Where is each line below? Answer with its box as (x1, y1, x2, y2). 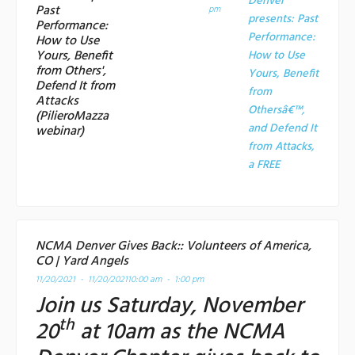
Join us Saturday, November (36, 288, 303, 324)
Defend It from (36, 75, 115, 97)
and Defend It (248, 119, 318, 138)
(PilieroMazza (36, 105, 109, 127)
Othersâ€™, (248, 101, 306, 120)
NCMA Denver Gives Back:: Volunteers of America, (36, 235, 311, 257)
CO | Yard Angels (36, 250, 128, 272)
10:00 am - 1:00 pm (128, 272, 204, 287)
